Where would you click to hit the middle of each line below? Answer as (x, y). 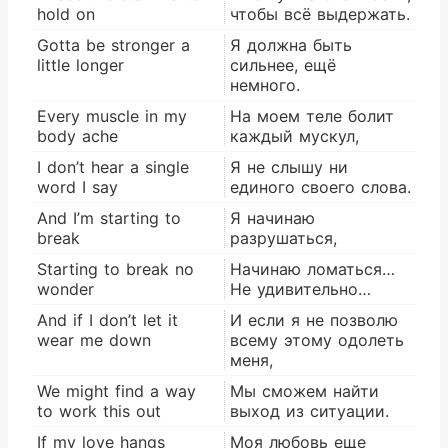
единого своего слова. (320, 186)
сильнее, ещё (283, 64)
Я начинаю (272, 217)
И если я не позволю (314, 319)
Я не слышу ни (289, 166)
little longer (80, 64)
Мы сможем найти (304, 390)
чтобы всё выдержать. (320, 13)
